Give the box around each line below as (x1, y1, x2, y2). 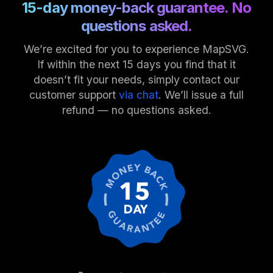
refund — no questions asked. (62, 103, 211, 116)
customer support (29, 88, 116, 101)
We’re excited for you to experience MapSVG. (24, 42, 249, 55)
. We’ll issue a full (158, 88, 244, 101)
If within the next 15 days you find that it (37, 57, 236, 71)
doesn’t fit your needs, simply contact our (34, 73, 239, 86)
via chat (119, 88, 158, 101)
